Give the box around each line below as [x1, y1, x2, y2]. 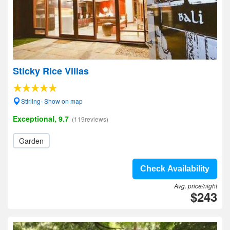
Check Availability [140, 164, 209, 173]
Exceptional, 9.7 [13, 113, 69, 124]
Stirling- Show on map [21, 97, 83, 105]
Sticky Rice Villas [13, 64, 89, 78]
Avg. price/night [174, 181, 217, 190]
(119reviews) [72, 114, 108, 123]
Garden [19, 136, 44, 146]
